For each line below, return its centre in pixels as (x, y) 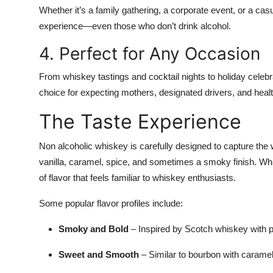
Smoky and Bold (94, 229)
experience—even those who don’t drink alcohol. (135, 26)
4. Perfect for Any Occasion (150, 54)
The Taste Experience (140, 122)
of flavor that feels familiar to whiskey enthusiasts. (137, 178)
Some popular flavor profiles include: (111, 204)
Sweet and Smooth (99, 255)
